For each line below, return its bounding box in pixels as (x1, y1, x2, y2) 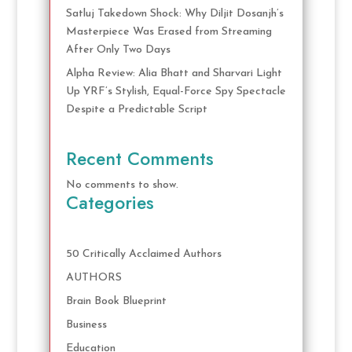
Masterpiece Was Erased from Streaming (65, 26, 272, 38)
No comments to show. (65, 178, 178, 191)
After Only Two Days (65, 44, 170, 57)
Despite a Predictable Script (65, 104, 207, 116)
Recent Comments (65, 145, 214, 172)
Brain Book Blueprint (65, 295, 167, 307)
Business (65, 319, 107, 331)
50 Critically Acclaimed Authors (65, 248, 222, 260)
